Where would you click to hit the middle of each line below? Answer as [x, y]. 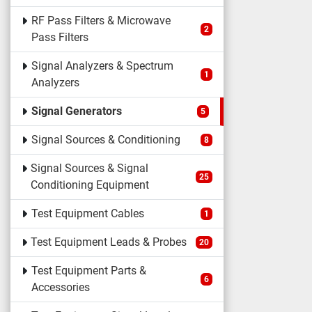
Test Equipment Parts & [88, 271]
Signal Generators [76, 111]
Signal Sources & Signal [90, 168]
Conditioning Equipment [90, 185]
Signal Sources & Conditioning [106, 140]
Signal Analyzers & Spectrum [102, 66]
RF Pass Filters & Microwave [101, 21]
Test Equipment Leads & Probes [109, 242]
